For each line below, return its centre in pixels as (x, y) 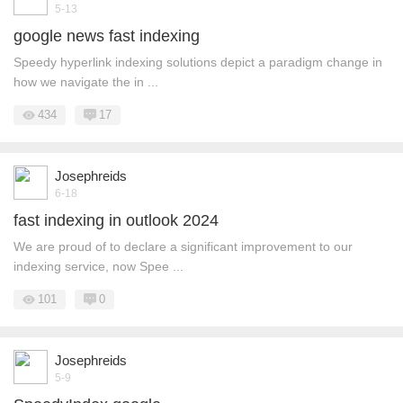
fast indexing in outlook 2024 (116, 220)
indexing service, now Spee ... (99, 266)
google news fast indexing (107, 36)
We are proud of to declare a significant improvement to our (183, 246)
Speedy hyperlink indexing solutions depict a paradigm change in (198, 62)
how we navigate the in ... (86, 82)
